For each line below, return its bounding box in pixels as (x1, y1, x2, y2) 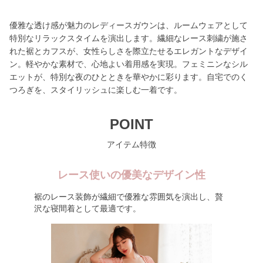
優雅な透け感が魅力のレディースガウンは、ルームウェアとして (9, 21, 248, 30)
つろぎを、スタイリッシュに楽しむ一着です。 (9, 85, 182, 95)
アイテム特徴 (107, 140, 156, 149)
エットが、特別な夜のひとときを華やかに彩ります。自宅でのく (9, 72, 248, 82)
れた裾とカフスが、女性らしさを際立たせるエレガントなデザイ (9, 46, 248, 56)
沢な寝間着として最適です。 (33, 204, 141, 213)
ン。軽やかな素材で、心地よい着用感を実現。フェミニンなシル (9, 59, 248, 69)
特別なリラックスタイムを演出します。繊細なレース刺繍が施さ (9, 33, 248, 43)
